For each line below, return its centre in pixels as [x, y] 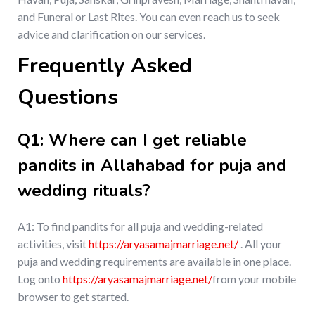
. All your [260, 244]
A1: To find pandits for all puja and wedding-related [140, 226]
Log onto [40, 279]
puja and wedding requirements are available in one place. [154, 262]
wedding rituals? [84, 191]
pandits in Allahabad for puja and [152, 166]
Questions [68, 98]
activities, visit [53, 244]
